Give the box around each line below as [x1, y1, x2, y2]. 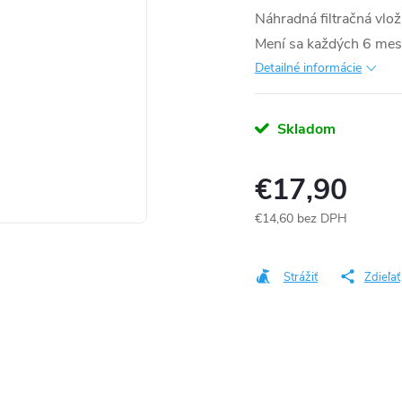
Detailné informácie [255, 59, 362, 76]
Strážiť [284, 269, 318, 285]
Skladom [274, 119, 336, 139]
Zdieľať [364, 269, 400, 285]
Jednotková [254, 228, 317, 246]
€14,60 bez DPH [255, 209, 347, 227]
